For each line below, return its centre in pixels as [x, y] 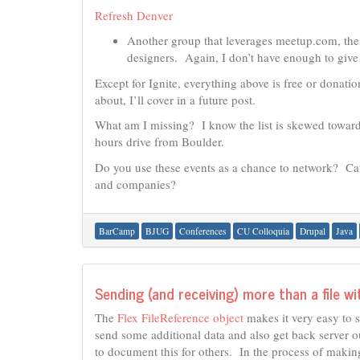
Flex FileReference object [180, 317]
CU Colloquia [263, 231]
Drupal [313, 231]
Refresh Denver [134, 15]
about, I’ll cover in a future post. [175, 99]
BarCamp [117, 231]
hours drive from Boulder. [160, 141]
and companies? [135, 184]
